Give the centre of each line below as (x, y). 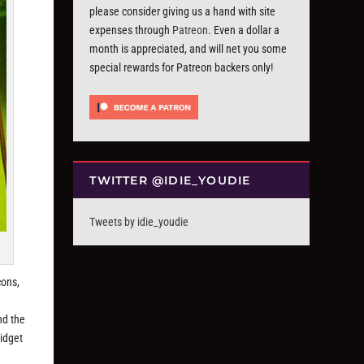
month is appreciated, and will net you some (188, 49)
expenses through (131, 30)
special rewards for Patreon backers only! (182, 67)
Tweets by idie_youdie (139, 222)
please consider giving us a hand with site (183, 11)
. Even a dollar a (244, 30)
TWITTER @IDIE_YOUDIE (170, 181)
